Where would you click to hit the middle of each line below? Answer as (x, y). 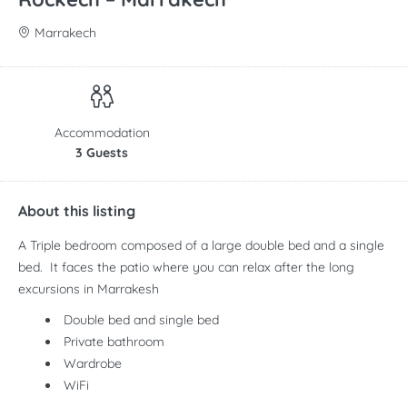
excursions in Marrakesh (89, 289)
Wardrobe (93, 364)
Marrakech (65, 33)
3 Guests (102, 153)
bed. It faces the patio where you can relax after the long (186, 268)
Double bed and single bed (141, 320)
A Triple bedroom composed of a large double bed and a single (201, 246)
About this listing (77, 211)
